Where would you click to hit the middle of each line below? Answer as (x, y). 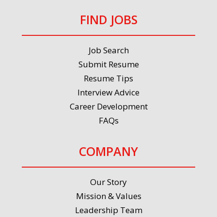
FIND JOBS (108, 19)
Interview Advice (108, 92)
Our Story (108, 182)
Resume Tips (108, 78)
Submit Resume (108, 64)
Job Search (108, 50)
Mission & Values (108, 196)
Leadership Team (108, 210)
